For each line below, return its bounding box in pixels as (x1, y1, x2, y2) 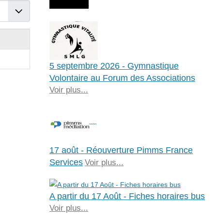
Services (49, 157, 83, 167)
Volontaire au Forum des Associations (49, 73, 195, 83)
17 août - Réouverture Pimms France (49, 145, 193, 155)
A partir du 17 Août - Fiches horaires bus (49, 191, 205, 201)
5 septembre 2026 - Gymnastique (49, 61, 179, 71)
